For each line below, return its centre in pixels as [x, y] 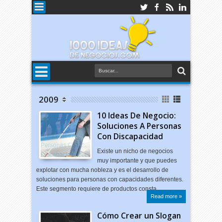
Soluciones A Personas [139, 126]
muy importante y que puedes [137, 161]
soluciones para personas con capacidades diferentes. [110, 179]
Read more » [166, 196]
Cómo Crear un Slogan [139, 216]
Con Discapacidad [130, 136]
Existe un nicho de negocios [135, 151]
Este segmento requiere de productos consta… [100, 189]
